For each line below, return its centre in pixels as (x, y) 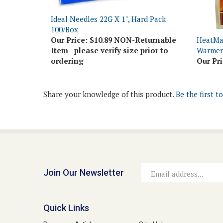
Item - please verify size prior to (110, 35)
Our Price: (69, 24)
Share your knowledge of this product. (110, 79)
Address (155, 177)
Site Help (153, 209)
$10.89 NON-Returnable (132, 24)
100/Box (64, 14)
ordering (67, 45)
